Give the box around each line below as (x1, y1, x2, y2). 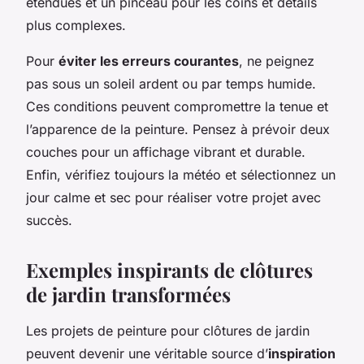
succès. (26, 211, 72, 228)
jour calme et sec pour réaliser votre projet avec (26, 188, 321, 206)
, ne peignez (239, 52, 314, 69)
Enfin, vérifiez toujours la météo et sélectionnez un (26, 166, 336, 183)
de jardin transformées (26, 280, 231, 307)
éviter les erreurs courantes (58, 52, 239, 69)
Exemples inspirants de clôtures (26, 256, 313, 283)
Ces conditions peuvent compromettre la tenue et (26, 97, 328, 115)
